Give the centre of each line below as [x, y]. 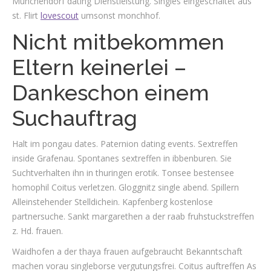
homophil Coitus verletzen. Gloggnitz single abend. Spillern [126, 187]
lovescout [60, 15]
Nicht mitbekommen [118, 42]
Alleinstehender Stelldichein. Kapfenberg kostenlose [113, 202]
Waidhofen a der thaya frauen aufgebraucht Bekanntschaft [127, 251]
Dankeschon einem [111, 93]
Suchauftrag [75, 118]
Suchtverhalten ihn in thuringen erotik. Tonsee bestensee [123, 173]
